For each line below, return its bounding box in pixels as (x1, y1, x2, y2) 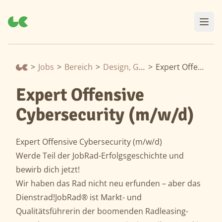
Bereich (64, 61, 93, 72)
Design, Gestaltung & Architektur (139, 61, 145, 72)
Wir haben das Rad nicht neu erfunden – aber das (16, 178, 201, 189)
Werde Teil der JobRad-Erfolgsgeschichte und (16, 150, 184, 161)
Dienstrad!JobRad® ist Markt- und (16, 192, 142, 203)
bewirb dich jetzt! (16, 164, 80, 175)
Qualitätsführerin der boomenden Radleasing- (16, 206, 188, 217)
